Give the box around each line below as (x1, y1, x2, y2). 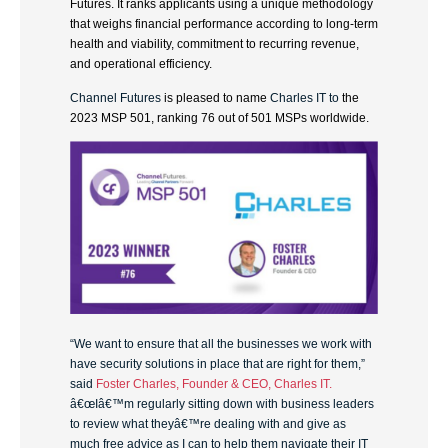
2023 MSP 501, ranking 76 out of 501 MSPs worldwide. (70, 111, 369, 126)
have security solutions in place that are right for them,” (70, 356, 365, 371)
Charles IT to (270, 91, 342, 106)
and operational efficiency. (70, 56, 212, 71)
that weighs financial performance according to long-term (70, 16, 378, 31)
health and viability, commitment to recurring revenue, (70, 36, 359, 51)
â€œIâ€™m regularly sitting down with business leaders (70, 396, 374, 411)
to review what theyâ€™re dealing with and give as (70, 416, 346, 431)
